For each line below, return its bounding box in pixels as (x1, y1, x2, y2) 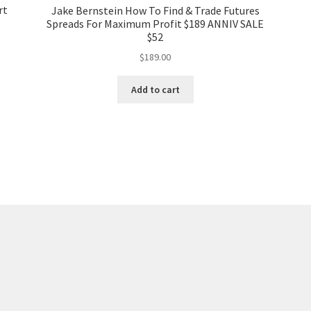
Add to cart (131, 83, 180, 96)
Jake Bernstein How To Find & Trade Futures (51, 3, 260, 17)
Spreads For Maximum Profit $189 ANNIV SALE (47, 16, 264, 31)
